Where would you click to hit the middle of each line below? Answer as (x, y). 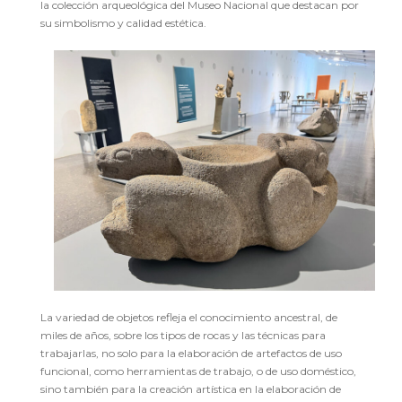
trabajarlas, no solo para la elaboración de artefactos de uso (191, 354)
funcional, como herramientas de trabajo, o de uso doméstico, (198, 371)
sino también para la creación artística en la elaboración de (191, 389)
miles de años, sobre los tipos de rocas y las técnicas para (183, 336)
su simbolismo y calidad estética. (123, 23)
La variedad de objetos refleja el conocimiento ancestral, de (189, 318)
